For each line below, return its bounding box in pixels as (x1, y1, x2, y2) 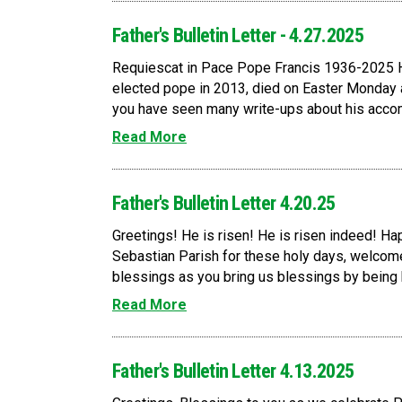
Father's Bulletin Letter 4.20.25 (112, 192, 336, 214)
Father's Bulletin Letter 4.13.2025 (112, 360, 354, 382)
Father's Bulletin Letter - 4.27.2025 (112, 24, 363, 47)
